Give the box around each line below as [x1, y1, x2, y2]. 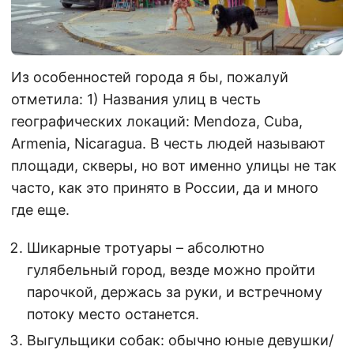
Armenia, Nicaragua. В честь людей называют [11, 134, 326, 152]
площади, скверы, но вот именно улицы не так [11, 156, 337, 174]
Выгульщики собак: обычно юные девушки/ [27, 331, 333, 348]
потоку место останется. [27, 305, 199, 322]
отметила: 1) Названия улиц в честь [11, 90, 261, 107]
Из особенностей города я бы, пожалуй [11, 68, 288, 85]
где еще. [11, 201, 70, 218]
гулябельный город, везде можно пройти [27, 261, 315, 278]
